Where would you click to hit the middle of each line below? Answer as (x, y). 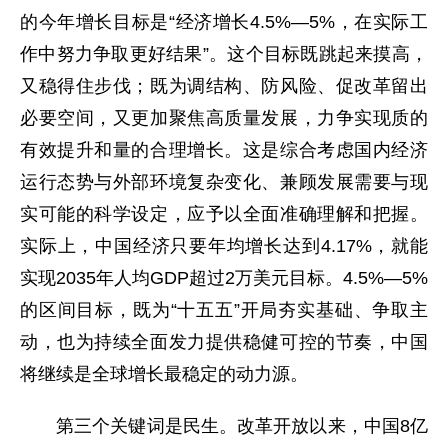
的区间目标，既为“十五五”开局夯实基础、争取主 (224, 309)
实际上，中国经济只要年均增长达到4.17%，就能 (224, 245)
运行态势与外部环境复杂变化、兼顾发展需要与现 (224, 181)
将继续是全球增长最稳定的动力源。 (164, 373)
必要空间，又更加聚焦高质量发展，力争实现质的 (224, 117)
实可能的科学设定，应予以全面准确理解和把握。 (224, 213)
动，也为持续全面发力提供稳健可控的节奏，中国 (224, 341)
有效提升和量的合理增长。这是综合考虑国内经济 (224, 149)
